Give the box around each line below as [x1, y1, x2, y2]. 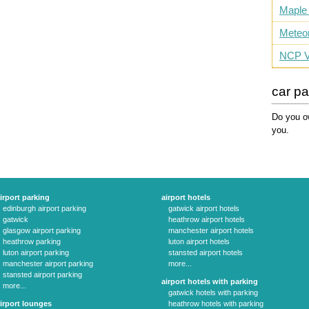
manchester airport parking [3, 259, 93, 268]
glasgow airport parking [3, 226, 81, 235]
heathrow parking [3, 237, 61, 246]
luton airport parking [3, 248, 69, 257]
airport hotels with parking [161, 277, 258, 286]
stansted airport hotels [168, 248, 243, 257]
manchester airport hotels [168, 226, 254, 235]
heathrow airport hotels [168, 215, 245, 223]
